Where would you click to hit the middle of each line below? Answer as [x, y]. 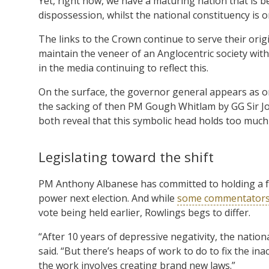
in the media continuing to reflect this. [123, 68]
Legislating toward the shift [126, 157]
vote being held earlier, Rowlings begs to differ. [144, 212]
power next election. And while [108, 198]
